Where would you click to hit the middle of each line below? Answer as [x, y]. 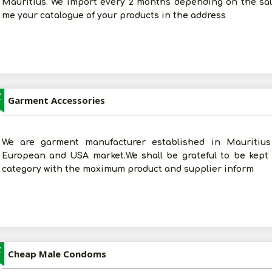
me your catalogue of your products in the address [114, 15]
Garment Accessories [56, 100]
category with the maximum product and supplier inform [127, 169]
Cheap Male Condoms [57, 254]
